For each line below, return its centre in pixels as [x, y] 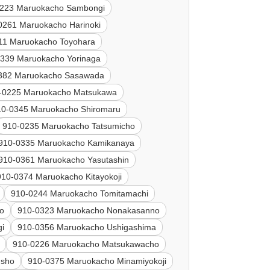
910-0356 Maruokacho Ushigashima [87, 228]
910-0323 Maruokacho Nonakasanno [89, 211]
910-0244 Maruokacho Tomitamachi [80, 194]
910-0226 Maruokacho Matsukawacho [86, 244]
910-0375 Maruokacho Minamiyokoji [97, 261]
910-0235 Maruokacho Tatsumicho [69, 126]
